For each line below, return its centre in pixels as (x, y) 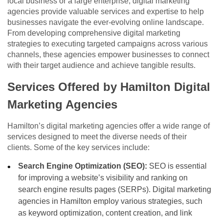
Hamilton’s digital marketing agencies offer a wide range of (109, 126)
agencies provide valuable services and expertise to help (106, 12)
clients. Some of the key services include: (78, 148)
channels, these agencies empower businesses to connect (108, 55)
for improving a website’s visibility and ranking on (103, 178)
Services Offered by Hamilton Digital (109, 87)
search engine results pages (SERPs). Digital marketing (115, 190)
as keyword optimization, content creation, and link (105, 213)
